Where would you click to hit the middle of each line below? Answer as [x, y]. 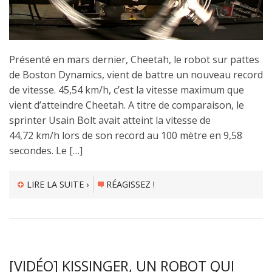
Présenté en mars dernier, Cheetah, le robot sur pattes [134, 60]
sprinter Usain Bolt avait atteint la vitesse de [110, 121]
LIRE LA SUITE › [57, 185]
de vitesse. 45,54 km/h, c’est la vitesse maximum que [127, 90]
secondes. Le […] [46, 151]
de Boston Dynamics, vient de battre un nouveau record [136, 75]
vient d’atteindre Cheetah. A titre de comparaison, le [127, 105]
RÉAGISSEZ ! [131, 185]
